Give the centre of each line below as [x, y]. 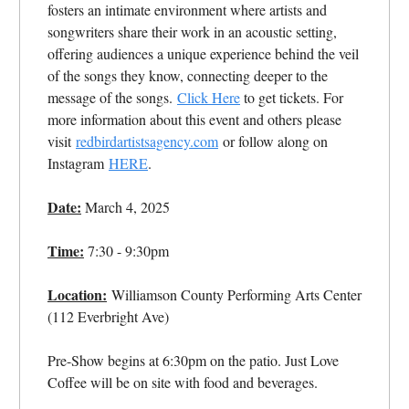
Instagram [78, 163]
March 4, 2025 [126, 206]
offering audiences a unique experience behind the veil [203, 53]
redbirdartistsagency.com [147, 141]
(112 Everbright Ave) [108, 316]
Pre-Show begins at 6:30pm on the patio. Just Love [193, 360]
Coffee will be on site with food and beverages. [183, 382]
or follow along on [273, 141]
